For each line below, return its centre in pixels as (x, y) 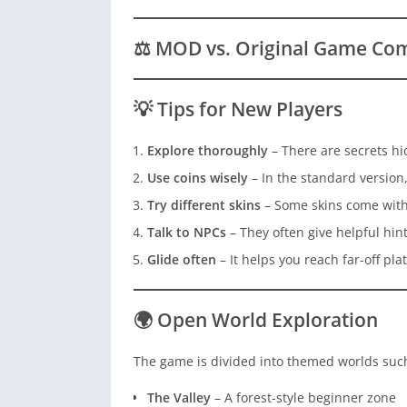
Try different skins (204, 205)
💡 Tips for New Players (238, 109)
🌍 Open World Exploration (256, 320)
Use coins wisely (198, 178)
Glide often (182, 260)
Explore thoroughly (208, 151)
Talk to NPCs (187, 233)
